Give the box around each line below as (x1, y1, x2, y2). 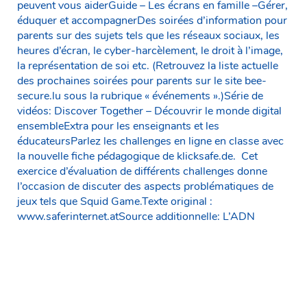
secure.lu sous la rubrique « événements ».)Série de (17, 88, 263, 103)
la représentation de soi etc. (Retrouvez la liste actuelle (17, 58, 278, 73)
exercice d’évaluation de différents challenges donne (17, 163, 267, 179)
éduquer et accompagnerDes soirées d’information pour (17, 12, 287, 28)
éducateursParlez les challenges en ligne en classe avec (17, 133, 284, 149)
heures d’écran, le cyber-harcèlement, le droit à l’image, (17, 42, 283, 58)
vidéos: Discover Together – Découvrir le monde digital (17, 103, 282, 119)
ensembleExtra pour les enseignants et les (17, 118, 219, 134)
